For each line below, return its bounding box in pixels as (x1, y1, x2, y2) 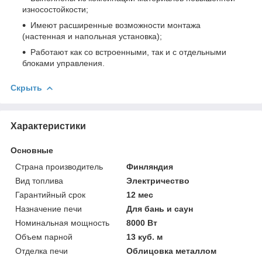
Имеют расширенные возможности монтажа (30, 20, 201, 30)
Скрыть (11, 82, 42, 92)
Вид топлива (15, 175, 63, 185)
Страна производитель (15, 161, 103, 171)
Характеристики (11, 120, 86, 131)
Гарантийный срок (15, 189, 85, 199)
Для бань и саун (126, 204, 194, 213)
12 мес (126, 189, 154, 199)
